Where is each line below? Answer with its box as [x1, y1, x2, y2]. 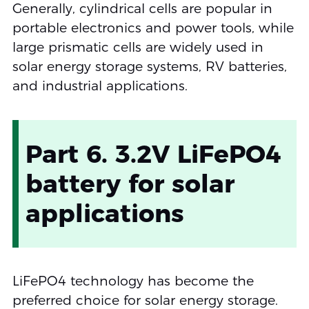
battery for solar [25, 168, 235, 199]
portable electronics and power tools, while [12, 20, 294, 37]
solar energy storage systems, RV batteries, [12, 59, 287, 75]
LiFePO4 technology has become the [12, 273, 254, 290]
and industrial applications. [12, 78, 188, 94]
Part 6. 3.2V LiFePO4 [25, 139, 281, 170]
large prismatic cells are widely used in [12, 39, 263, 56]
